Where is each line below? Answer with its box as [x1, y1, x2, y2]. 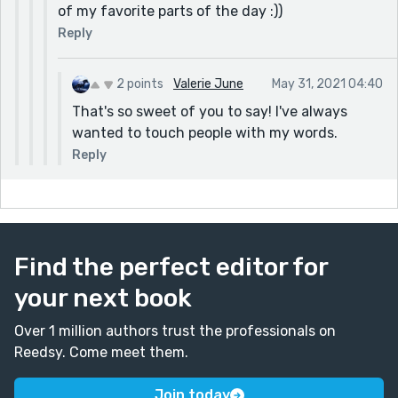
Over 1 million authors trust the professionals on [14, 322, 336, 339]
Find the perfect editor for [14, 251, 328, 282]
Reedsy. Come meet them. [14, 343, 188, 361]
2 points [116, 76, 163, 92]
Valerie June [173, 76, 243, 92]
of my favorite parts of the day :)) [58, 2, 283, 20]
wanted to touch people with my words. [72, 123, 338, 141]
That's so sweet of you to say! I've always [72, 102, 347, 120]
